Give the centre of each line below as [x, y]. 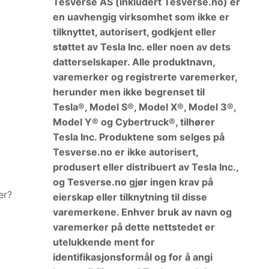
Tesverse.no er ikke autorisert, [125, 152]
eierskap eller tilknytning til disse [130, 197]
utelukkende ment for [104, 242]
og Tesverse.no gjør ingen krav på [133, 182]
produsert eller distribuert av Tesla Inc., [145, 167]
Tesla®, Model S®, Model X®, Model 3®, [144, 107]
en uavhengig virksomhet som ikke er [141, 17]
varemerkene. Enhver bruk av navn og [142, 212]
